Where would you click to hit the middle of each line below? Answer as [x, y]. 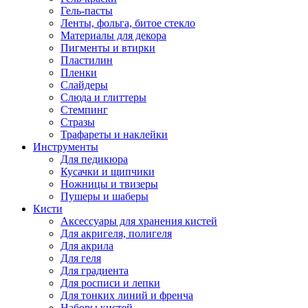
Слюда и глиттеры [103, 97]
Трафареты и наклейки [114, 134]
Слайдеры [84, 85]
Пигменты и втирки [108, 48]
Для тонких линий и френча [127, 295]
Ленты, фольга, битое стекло [128, 23]
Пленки [79, 73]
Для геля [81, 258]
